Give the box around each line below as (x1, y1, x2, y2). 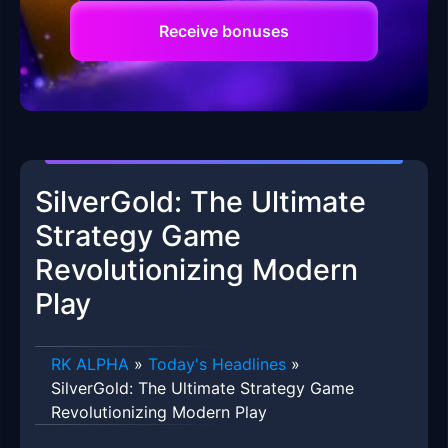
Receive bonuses (159, 21, 289, 42)
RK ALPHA (51, 354, 129, 375)
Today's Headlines (148, 354, 286, 375)
